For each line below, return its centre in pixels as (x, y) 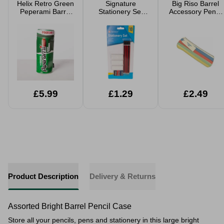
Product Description (43, 176)
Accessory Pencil (195, 11)
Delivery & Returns (122, 176)
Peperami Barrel (45, 11)
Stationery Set (120, 11)
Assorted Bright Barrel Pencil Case (70, 206)
